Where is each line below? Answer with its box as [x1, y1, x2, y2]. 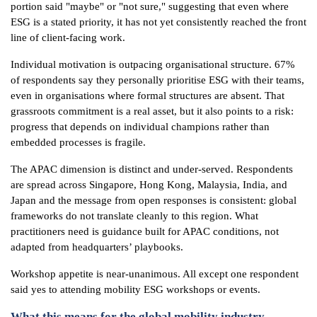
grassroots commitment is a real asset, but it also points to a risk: [11, 105, 294, 117]
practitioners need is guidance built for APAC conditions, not [11, 225, 279, 237]
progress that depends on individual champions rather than [11, 120, 270, 132]
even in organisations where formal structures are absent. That [11, 89, 284, 101]
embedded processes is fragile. [11, 136, 146, 148]
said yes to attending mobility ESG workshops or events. [11, 283, 260, 295]
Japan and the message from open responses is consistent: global [11, 194, 296, 206]
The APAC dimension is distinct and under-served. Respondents [11, 163, 293, 175]
